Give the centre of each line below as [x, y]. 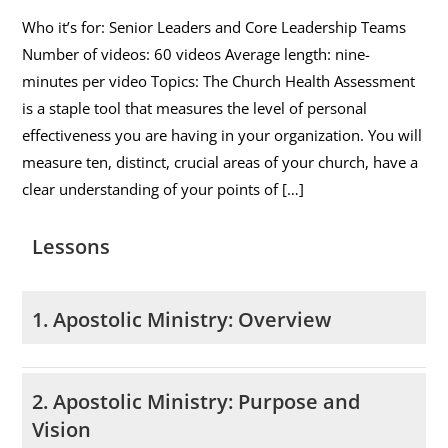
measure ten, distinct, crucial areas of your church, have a [220, 162]
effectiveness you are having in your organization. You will [222, 135]
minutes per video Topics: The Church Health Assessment [219, 81]
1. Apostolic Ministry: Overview [182, 320]
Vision [62, 429]
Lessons [71, 247]
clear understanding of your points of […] [163, 189]
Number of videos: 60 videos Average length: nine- [196, 54]
